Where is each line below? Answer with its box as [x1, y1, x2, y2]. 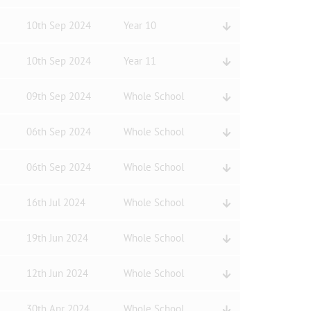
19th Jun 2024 [26, 231, 88, 244]
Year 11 [123, 54, 156, 67]
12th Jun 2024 [26, 267, 88, 280]
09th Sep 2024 [26, 90, 91, 103]
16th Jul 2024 [26, 196, 85, 209]
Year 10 [123, 19, 156, 32]
